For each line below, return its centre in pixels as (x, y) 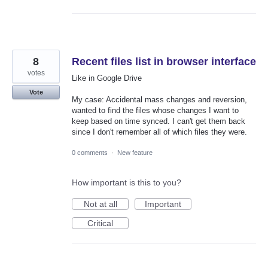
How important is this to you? (127, 183)
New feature (135, 153)
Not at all (100, 204)
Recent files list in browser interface (164, 62)
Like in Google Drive (107, 78)
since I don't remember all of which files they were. (159, 132)
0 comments (90, 153)
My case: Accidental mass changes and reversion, (159, 100)
